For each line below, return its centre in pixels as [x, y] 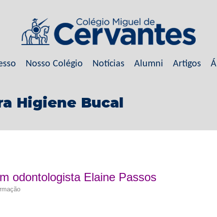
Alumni [148, 64]
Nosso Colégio [54, 64]
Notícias [108, 64]
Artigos [187, 64]
